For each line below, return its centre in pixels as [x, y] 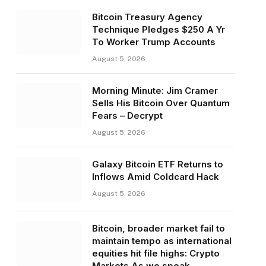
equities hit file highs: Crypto [156, 254]
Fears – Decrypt [127, 116]
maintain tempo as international [161, 241]
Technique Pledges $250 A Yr [158, 30]
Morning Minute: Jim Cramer [155, 91]
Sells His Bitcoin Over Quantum [161, 103]
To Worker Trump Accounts [153, 42]
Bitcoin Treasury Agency [147, 17]
